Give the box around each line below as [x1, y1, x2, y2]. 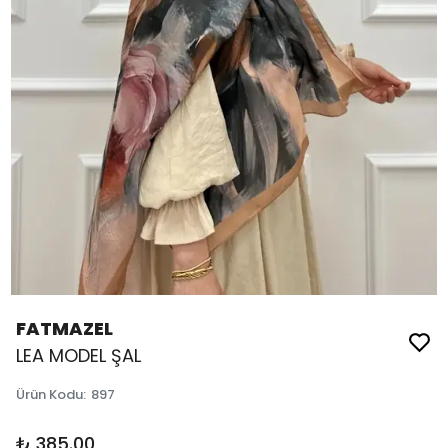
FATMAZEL [16, 316, 113, 342]
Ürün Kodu [16, 385, 83, 405]
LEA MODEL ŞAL [16, 343, 141, 369]
